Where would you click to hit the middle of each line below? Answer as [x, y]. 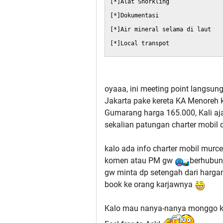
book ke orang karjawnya [150, 185]
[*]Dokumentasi [134, 16]
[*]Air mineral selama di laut [161, 30]
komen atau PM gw [140, 161]
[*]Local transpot [140, 44]
